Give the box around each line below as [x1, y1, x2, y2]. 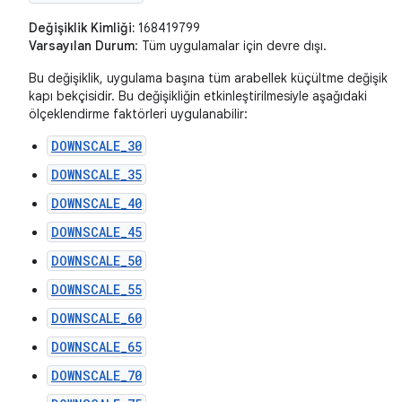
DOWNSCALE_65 [51, 338, 142, 356]
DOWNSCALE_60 [51, 310, 142, 328]
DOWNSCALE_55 [51, 281, 142, 299]
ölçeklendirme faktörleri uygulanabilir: [29, 106, 248, 123]
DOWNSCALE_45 [51, 223, 142, 241]
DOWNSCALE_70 [51, 367, 142, 385]
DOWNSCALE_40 [51, 195, 142, 213]
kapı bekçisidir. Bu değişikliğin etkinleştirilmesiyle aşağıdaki [29, 88, 367, 105]
